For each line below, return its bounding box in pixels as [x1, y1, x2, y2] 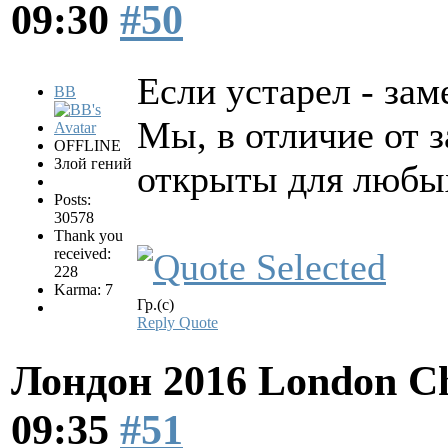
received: [54, 245, 111, 263]
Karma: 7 [54, 281, 113, 299]
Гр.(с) [137, 296, 174, 314]
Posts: [54, 191, 91, 209]
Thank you [54, 227, 123, 245]
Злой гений [54, 155, 132, 173]
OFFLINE [54, 137, 121, 155]
